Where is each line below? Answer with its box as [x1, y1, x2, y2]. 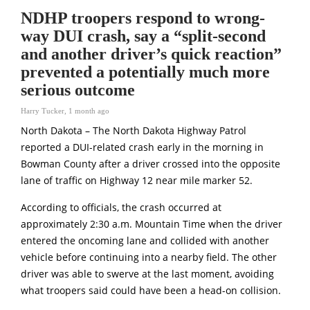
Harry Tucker [21, 107, 64, 116]
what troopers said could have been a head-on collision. [21, 284, 281, 298]
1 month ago [69, 107, 109, 116]
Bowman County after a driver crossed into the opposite [21, 158, 280, 171]
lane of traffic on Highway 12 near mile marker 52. [21, 174, 253, 188]
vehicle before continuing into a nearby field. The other [21, 251, 277, 264]
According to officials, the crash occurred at [21, 201, 221, 215]
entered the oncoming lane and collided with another [21, 235, 269, 248]
